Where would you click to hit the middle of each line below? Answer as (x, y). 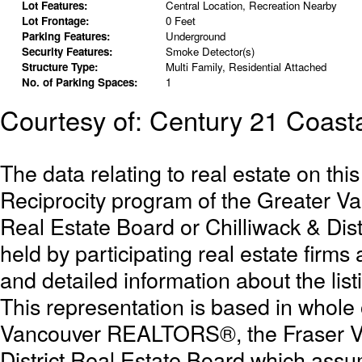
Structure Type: (59, 67)
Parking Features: (65, 36)
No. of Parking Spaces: (79, 82)
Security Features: (67, 52)
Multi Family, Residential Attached (246, 67)
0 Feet (180, 21)
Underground (195, 36)
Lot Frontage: (55, 21)
